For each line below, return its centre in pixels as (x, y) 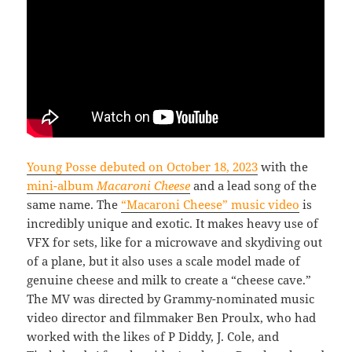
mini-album (62, 185)
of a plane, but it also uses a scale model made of (164, 260)
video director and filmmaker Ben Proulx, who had (172, 317)
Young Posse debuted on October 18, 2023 (143, 166)
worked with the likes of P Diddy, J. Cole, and (153, 336)
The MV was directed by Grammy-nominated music (171, 298)
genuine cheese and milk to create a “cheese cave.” (169, 279)
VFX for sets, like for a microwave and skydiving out (175, 242)
